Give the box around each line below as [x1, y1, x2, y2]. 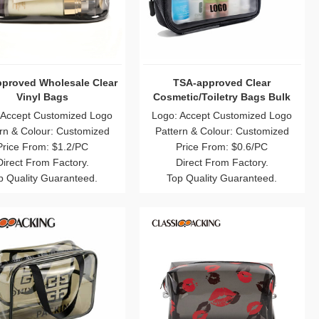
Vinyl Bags [16, 91, 69, 103]
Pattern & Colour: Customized [155, 125, 289, 137]
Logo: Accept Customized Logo [152, 110, 293, 122]
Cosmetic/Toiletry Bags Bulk [153, 91, 291, 103]
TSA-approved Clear [173, 77, 271, 89]
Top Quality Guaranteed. [167, 172, 278, 184]
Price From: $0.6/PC [176, 141, 268, 153]
